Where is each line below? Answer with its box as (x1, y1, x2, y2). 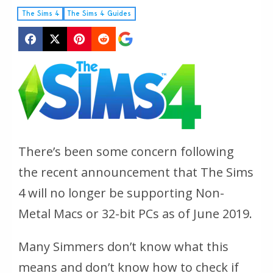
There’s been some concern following (18, 143, 234, 160)
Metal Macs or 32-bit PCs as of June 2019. (18, 205, 252, 222)
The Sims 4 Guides (67, 9, 131, 18)
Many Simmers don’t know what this (18, 238, 229, 255)
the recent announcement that (18, 164, 197, 181)
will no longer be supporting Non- (25, 185, 224, 202)
